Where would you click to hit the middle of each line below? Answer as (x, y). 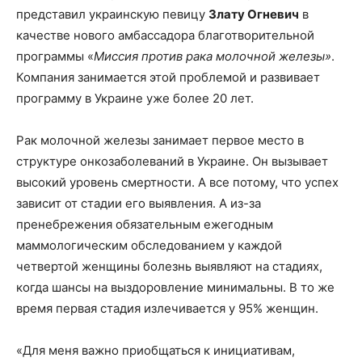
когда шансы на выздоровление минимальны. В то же (175, 287)
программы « (55, 56)
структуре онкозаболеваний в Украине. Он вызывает (172, 161)
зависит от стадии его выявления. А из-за (139, 203)
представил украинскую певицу (112, 14)
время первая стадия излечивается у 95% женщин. (167, 308)
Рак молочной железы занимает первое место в (160, 140)
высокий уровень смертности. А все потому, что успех (177, 182)
